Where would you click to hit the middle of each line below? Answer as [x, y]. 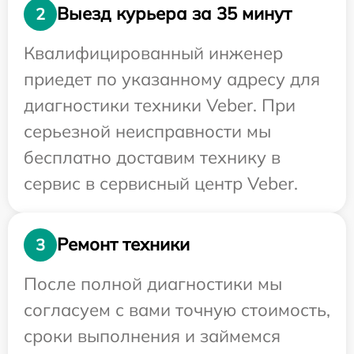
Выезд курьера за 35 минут [174, 14]
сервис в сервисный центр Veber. [161, 183]
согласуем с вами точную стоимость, [177, 309]
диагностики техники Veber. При [160, 105]
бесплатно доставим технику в [152, 157]
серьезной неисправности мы [147, 131]
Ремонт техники [123, 245]
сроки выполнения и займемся [152, 335]
